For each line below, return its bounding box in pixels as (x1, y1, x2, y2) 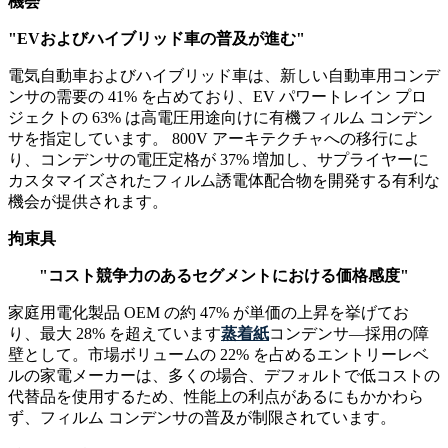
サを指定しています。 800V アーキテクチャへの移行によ (8, 130, 420, 148)
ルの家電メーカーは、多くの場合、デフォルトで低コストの (8, 367, 440, 385)
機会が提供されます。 (8, 193, 168, 211)
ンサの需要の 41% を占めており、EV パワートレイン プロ (8, 88, 427, 106)
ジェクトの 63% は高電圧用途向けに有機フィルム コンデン (8, 109, 433, 127)
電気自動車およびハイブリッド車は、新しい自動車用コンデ (8, 67, 440, 85)
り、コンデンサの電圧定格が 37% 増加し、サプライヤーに (8, 151, 429, 169)
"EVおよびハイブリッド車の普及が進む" (8, 30, 305, 48)
